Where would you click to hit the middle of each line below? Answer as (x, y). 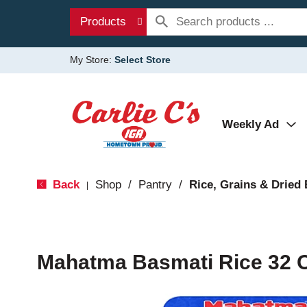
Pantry (155, 185)
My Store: (92, 60)
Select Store (143, 60)
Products (103, 22)
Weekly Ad (250, 124)
